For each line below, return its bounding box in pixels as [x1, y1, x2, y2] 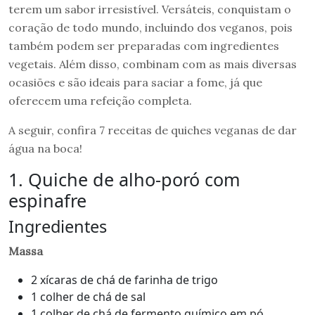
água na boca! [8, 141, 82, 155]
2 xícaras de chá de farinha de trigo [31, 271, 218, 288]
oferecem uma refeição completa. [8, 93, 192, 108]
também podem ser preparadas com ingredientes [8, 38, 279, 53]
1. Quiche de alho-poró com [8, 167, 240, 191]
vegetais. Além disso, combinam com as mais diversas [8, 56, 297, 71]
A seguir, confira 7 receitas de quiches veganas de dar [8, 122, 297, 137]
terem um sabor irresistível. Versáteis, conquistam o [8, 1, 291, 16]
